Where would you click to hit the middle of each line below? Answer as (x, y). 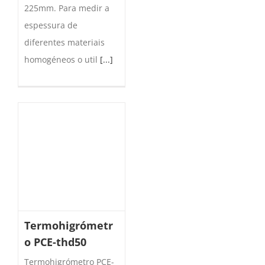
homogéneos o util (62, 60)
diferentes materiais (64, 43)
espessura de (51, 25)
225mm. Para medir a (67, 8)
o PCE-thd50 (55, 242)
